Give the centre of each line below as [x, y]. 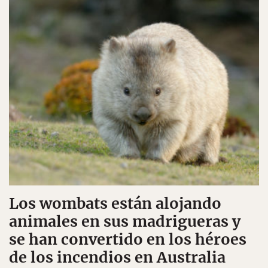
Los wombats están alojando [115, 203]
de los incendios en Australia [117, 257]
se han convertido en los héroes [128, 239]
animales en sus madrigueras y [125, 221]
